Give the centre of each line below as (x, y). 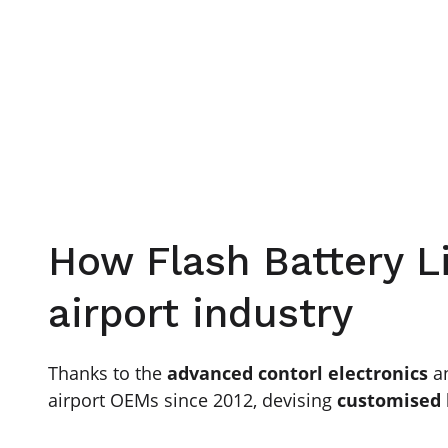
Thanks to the (107, 372)
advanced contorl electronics (297, 372)
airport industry (200, 313)
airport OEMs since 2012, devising (192, 399)
